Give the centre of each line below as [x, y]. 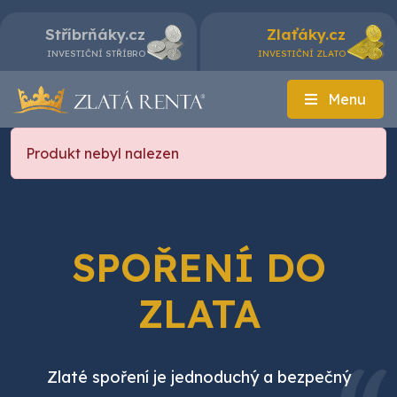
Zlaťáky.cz [306, 34]
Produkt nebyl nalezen [102, 153]
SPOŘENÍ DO [198, 267]
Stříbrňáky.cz [95, 34]
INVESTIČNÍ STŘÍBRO [96, 53]
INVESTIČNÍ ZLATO [302, 53]
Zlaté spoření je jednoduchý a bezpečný [198, 377]
